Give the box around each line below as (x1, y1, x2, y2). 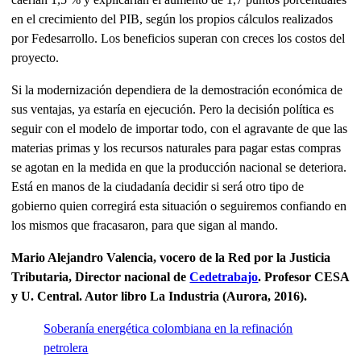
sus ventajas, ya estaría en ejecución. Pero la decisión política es (11, 102, 334, 117)
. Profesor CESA (258, 270, 350, 284)
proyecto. (11, 51, 60, 65)
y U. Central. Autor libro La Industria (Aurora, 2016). (11, 289, 308, 304)
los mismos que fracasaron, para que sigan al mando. (11, 218, 279, 233)
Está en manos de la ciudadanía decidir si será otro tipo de (11, 180, 305, 194)
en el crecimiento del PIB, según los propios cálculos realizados (11, 12, 334, 27)
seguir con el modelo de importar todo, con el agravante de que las (11, 122, 348, 136)
